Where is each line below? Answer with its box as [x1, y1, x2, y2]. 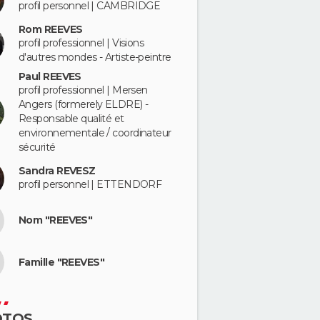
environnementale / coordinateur [19, 126, 171, 139]
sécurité [19, 141, 56, 154]
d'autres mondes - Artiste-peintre [19, 51, 171, 64]
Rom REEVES [19, 23, 83, 36]
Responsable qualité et [19, 112, 124, 125]
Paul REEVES [19, 70, 81, 83]
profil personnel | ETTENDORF [19, 178, 162, 191]
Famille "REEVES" [19, 255, 105, 269]
